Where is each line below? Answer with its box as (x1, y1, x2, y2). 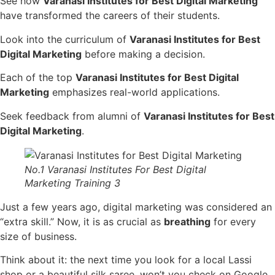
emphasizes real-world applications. (49, 86, 220, 99)
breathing (164, 215, 211, 228)
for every (211, 215, 256, 228)
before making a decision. (82, 47, 205, 60)
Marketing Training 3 (25, 176, 120, 189)
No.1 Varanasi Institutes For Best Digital (25, 163, 206, 176)
